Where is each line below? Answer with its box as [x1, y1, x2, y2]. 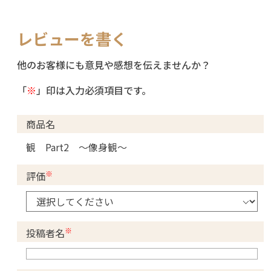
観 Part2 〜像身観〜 [26, 139, 127, 154]
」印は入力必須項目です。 [36, 82, 151, 97]
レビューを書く [17, 27, 127, 50]
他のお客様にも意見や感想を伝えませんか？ [17, 57, 211, 72]
